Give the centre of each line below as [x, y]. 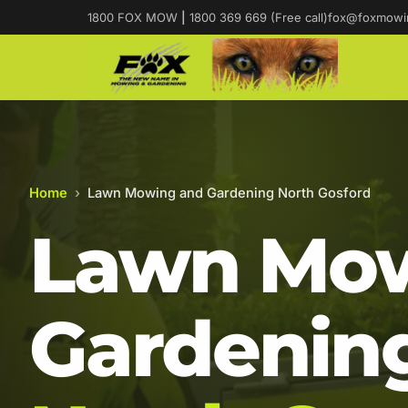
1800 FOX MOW [134, 17]
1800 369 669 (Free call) [257, 17]
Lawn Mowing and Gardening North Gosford [229, 193]
